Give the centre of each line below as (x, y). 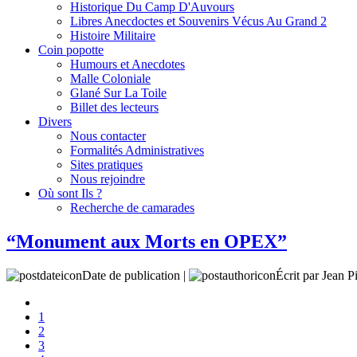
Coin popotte (71, 50)
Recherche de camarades (132, 208)
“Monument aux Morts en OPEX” (147, 241)
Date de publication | (135, 275)
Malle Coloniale (110, 78)
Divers (55, 122)
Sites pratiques (106, 165)
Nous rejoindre (108, 179)
